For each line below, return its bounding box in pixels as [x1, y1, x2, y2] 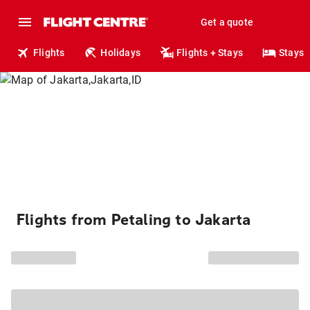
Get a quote [200, 17, 253, 28]
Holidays [100, 47, 141, 58]
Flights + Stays [176, 47, 244, 58]
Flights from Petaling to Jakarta [17, 211, 251, 229]
